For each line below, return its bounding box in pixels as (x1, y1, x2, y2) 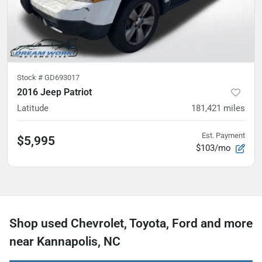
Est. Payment (202, 130, 245, 140)
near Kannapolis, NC (9, 234, 120, 249)
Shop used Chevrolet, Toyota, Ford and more (9, 216, 253, 230)
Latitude (17, 102, 49, 113)
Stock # (17, 73, 44, 82)
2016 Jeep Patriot (17, 86, 92, 98)
